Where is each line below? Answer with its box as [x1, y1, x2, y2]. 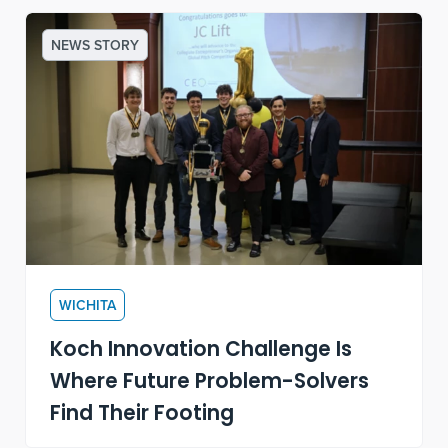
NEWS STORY [51, 35, 140, 56]
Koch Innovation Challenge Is [50, 334, 353, 369]
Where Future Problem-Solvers [50, 366, 370, 401]
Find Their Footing [50, 398, 235, 433]
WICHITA [59, 295, 117, 316]
